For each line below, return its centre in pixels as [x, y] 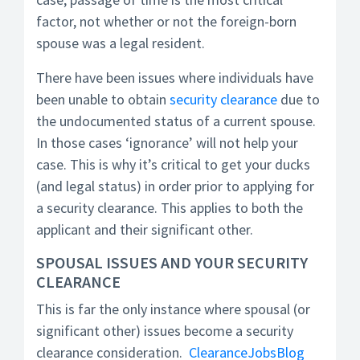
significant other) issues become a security [165, 331]
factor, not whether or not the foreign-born [166, 21]
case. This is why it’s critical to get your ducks [173, 164]
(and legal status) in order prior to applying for [175, 186]
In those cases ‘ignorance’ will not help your [167, 143]
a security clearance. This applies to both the [170, 208]
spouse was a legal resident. [121, 43]
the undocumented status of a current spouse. [176, 121]
